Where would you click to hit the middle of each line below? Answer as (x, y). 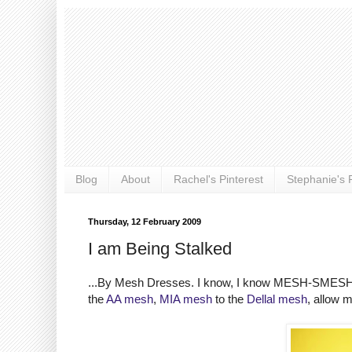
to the (229, 299)
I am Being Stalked (160, 249)
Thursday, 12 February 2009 (145, 221)
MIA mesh (186, 299)
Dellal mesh (277, 299)
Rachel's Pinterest (218, 180)
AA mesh (130, 299)
